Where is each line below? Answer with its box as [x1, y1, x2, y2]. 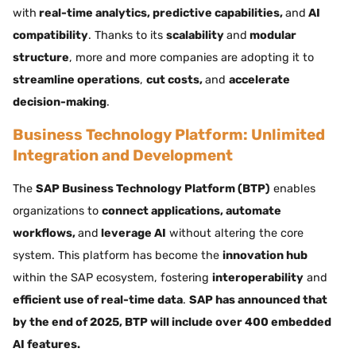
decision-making [13, 95, 106, 109]
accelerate [229, 72, 290, 87]
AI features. [13, 337, 80, 351]
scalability [166, 28, 226, 42]
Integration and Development [13, 146, 233, 165]
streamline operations [13, 72, 140, 87]
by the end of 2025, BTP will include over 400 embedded [13, 315, 331, 329]
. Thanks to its [88, 28, 166, 42]
